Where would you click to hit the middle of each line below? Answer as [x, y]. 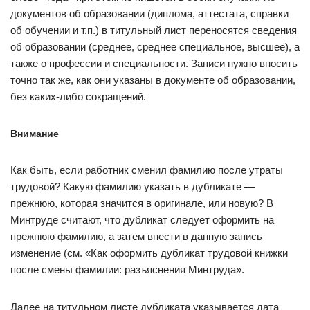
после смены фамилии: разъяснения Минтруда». [127, 270]
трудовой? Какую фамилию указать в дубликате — [133, 186]
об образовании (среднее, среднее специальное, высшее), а [155, 47]
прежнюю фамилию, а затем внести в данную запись [136, 236]
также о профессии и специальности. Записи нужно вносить [154, 63]
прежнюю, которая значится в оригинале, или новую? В [142, 203]
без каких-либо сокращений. [78, 97]
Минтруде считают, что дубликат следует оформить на [142, 220]
